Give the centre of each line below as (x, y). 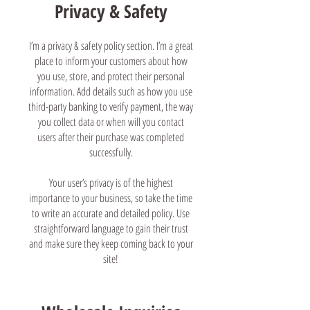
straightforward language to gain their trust (111, 228)
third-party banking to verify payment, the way (111, 106)
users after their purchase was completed (111, 137)
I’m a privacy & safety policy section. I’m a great (111, 45)
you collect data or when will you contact (111, 121)
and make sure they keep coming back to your (111, 243)
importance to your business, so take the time (111, 198)
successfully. (111, 152)
